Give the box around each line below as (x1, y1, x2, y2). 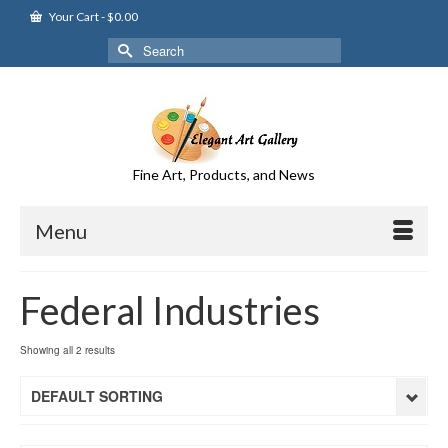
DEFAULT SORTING (31, 386, 163, 406)
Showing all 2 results (20, 343, 115, 357)
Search (107, 38, 155, 58)
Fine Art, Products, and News (133, 166, 315, 183)
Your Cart (47, 9, 101, 24)
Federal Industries (20, 287, 320, 333)
